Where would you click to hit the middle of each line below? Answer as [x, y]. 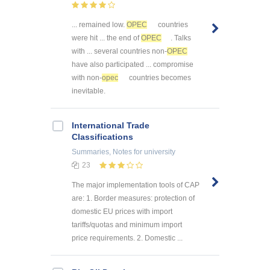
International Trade [111, 126]
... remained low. [99, 25]
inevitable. [89, 91]
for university [154, 152]
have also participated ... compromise [133, 65]
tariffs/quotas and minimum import [127, 225]
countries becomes [159, 78]
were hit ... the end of [106, 38]
